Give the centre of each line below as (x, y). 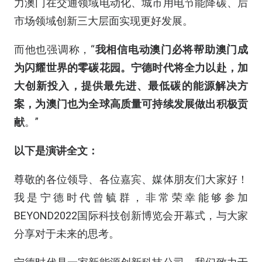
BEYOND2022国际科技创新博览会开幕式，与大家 (131, 216)
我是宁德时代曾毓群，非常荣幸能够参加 (131, 197)
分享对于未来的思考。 (67, 234)
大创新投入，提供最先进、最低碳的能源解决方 (131, 86)
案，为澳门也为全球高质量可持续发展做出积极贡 (131, 104)
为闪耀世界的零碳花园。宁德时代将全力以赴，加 (131, 68)
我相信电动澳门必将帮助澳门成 (171, 49)
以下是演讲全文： (56, 151)
